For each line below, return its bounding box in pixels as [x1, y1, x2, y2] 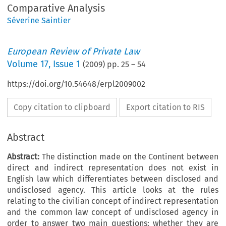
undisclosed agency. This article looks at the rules [7, 185, 218, 195]
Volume [7, 59, 41, 70]
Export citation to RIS [126, 102, 205, 112]
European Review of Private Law [7, 46, 140, 58]
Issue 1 [53, 59, 81, 70]
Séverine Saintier [7, 16, 71, 26]
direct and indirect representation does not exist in [7, 163, 218, 173]
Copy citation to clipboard [14, 102, 111, 112]
